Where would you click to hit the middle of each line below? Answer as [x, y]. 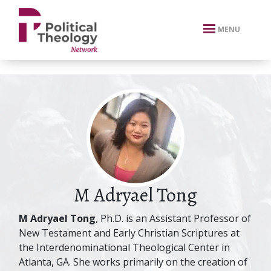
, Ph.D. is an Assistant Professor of [173, 218]
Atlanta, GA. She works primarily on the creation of [133, 262]
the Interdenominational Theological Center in [124, 247]
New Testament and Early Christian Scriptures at [129, 233]
